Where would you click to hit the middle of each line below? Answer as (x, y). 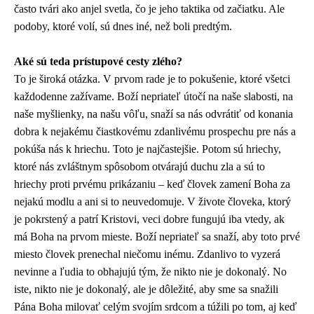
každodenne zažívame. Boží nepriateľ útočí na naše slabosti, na (153, 97)
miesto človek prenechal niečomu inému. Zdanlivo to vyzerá (147, 254)
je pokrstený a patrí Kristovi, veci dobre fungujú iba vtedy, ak (149, 219)
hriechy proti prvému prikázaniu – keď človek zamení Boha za (152, 184)
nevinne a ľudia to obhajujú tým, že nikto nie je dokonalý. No (150, 272)
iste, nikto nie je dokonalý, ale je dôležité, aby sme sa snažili (146, 289)
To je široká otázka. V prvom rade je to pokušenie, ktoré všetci (152, 79)
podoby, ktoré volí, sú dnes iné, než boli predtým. (123, 27)
